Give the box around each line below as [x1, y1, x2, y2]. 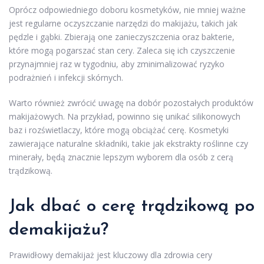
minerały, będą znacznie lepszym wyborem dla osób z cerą [9, 151, 233, 163]
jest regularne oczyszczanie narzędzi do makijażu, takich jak [9, 17, 237, 29]
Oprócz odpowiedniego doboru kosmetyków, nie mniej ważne [9, 4, 246, 15]
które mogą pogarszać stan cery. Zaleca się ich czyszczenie [9, 44, 235, 56]
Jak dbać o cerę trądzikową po [9, 197, 255, 216]
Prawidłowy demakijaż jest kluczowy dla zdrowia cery [9, 249, 212, 260]
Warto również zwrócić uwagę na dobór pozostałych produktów [9, 97, 253, 108]
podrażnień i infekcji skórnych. [9, 71, 123, 83]
